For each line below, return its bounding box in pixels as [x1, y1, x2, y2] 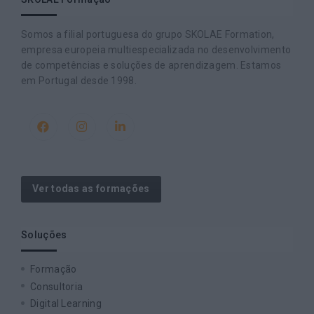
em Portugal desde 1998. [21, 74, 137, 86]
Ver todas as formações [32, 183, 150, 195]
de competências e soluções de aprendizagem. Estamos [21, 59, 282, 71]
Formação [30, 264, 77, 275]
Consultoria [30, 280, 83, 292]
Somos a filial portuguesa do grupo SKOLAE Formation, [21, 28, 275, 40]
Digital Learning [30, 297, 102, 309]
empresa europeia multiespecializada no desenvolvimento [21, 43, 292, 55]
